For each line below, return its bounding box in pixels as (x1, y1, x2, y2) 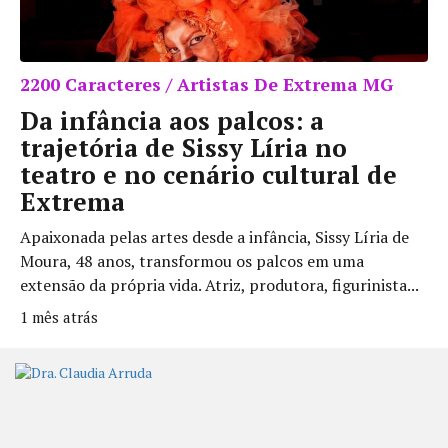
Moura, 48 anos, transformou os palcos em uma (20, 249, 364, 272)
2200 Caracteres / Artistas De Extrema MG (20, 71, 393, 96)
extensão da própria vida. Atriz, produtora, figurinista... (20, 273, 419, 296)
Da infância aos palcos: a (20, 103, 324, 137)
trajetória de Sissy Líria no (20, 130, 347, 164)
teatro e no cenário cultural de (20, 157, 397, 191)
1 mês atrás (20, 306, 98, 327)
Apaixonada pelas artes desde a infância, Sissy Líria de (20, 225, 409, 248)
